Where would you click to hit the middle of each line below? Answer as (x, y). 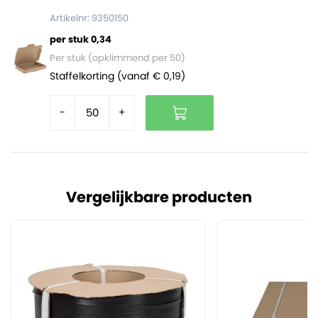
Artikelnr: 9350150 (89, 18)
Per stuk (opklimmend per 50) (118, 57)
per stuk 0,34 (81, 39)
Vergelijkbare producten (159, 197)
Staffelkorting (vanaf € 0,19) (118, 76)
